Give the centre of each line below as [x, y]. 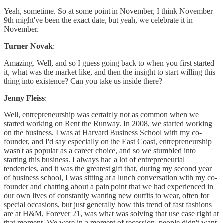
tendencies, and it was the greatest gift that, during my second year [108, 169]
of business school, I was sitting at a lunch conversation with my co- [111, 178]
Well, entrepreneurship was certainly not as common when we [101, 115]
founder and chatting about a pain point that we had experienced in [109, 187]
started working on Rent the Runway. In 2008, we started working [108, 124]
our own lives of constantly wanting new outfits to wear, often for [107, 196]
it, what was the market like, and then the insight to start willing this [110, 72]
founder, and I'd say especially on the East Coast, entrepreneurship [108, 142]
